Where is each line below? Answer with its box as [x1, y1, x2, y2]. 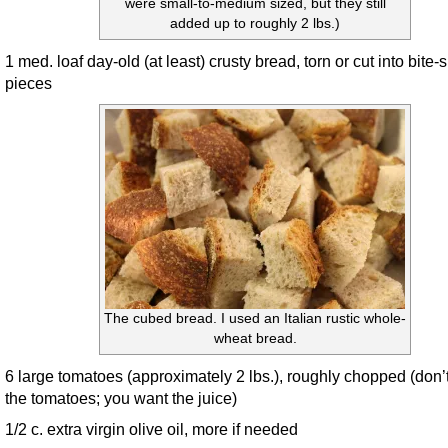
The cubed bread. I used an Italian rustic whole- [104, 310, 406, 326]
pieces [5, 73, 52, 92]
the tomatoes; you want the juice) [5, 388, 237, 407]
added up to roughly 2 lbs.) [170, 15, 340, 31]
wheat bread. [213, 330, 297, 346]
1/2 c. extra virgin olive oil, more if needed [5, 419, 298, 438]
